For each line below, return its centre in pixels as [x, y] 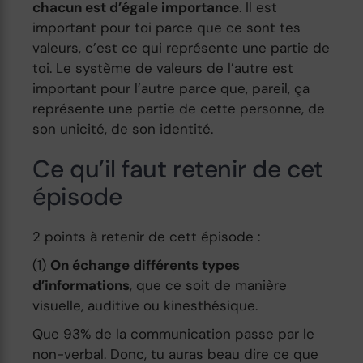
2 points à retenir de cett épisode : [147, 236]
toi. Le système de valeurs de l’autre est [163, 68]
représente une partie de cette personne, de [179, 108]
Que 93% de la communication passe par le [174, 333]
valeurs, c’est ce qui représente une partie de [181, 47]
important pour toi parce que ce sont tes [167, 27]
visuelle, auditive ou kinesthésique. [145, 305]
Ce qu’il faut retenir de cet [178, 169]
